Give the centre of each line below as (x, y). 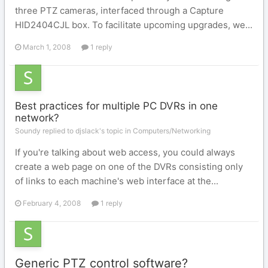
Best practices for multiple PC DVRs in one (116, 106)
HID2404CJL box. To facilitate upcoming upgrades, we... (134, 25)
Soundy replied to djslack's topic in (74, 131)
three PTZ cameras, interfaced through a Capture (119, 10)
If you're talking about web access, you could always (125, 152)
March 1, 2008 (47, 47)
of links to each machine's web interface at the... (117, 181)
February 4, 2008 (52, 203)
